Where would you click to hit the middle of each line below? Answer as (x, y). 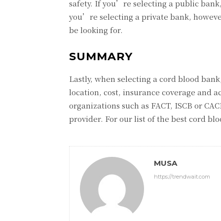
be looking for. (96, 30)
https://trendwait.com (182, 177)
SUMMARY (101, 56)
